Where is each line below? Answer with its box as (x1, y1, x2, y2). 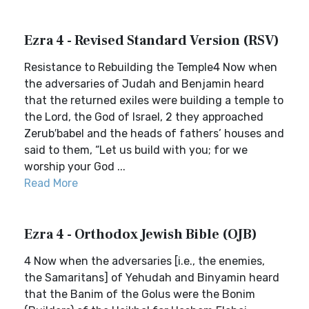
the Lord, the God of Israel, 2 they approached (24, 110, 263, 123)
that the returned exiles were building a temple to (24, 94, 283, 107)
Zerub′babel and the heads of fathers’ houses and (24, 127, 284, 140)
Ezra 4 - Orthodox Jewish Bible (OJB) (24, 226, 257, 243)
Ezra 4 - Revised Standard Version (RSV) (24, 32, 279, 50)
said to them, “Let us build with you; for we (24, 143, 248, 157)
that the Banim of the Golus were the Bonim (24, 288, 255, 301)
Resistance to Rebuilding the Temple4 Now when (24, 61, 277, 74)
